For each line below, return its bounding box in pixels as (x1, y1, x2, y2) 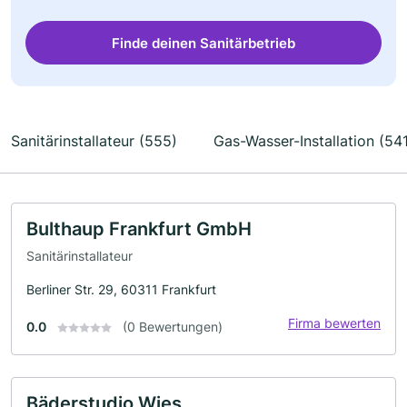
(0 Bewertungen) (123, 318, 223, 334)
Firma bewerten (288, 314, 381, 331)
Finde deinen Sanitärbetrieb (112, 34, 295, 52)
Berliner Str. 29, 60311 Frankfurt (26, 281, 216, 297)
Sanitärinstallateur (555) (11, 132, 177, 150)
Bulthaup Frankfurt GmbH (26, 218, 252, 240)
